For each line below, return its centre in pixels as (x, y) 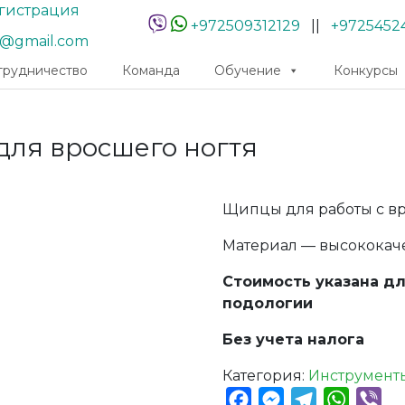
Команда (151, 71)
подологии (268, 303)
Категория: (266, 376)
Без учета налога (294, 339)
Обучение (248, 71)
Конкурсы (366, 71)
